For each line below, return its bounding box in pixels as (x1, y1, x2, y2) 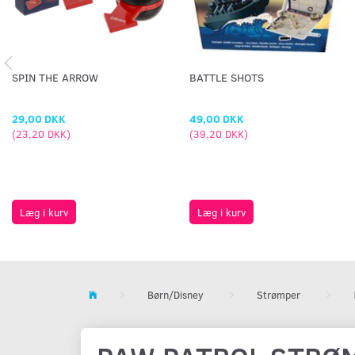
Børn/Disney (147, 288, 204, 302)
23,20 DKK (16, 127, 67, 140)
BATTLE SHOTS (189, 70, 264, 85)
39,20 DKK (193, 127, 244, 140)
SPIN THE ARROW (12, 70, 98, 85)
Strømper (257, 288, 300, 302)
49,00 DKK (189, 111, 244, 126)
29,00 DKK (12, 111, 66, 126)
